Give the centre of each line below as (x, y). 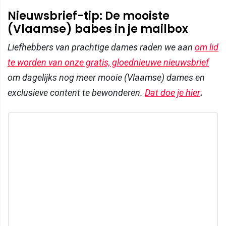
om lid (207, 47)
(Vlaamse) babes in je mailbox (98, 29)
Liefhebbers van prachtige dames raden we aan (101, 47)
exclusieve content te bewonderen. (76, 92)
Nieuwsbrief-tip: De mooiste (89, 16)
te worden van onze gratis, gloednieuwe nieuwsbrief (108, 62)
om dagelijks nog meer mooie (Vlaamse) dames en (106, 77)
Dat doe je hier (173, 92)
